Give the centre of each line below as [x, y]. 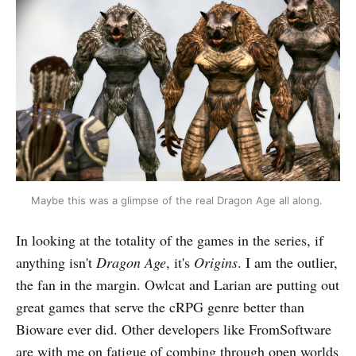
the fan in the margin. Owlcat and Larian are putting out [178, 285]
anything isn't [56, 263]
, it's [180, 263]
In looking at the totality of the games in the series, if [170, 240]
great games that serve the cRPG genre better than [160, 307]
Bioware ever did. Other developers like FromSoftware [174, 329]
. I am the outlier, [288, 263]
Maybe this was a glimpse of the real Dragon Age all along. [178, 201]
